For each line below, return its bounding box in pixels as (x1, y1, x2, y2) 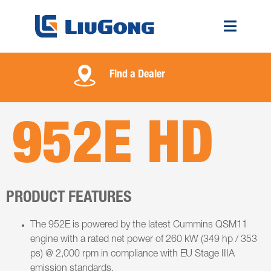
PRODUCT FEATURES (6, 190, 132, 206)
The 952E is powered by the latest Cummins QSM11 (30, 220, 247, 230)
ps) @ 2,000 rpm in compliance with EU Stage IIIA (30, 249, 235, 260)
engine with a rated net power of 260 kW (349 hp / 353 (30, 235, 257, 245)
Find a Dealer (109, 69, 165, 80)
